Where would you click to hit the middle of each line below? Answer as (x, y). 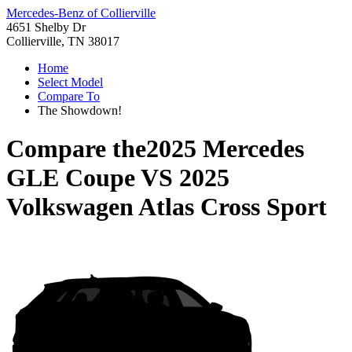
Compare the (76, 149)
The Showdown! (80, 110)
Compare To (69, 96)
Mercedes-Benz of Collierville (81, 13)
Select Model (70, 82)
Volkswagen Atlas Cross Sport (167, 207)
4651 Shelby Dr (46, 27)
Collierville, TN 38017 (63, 41)
